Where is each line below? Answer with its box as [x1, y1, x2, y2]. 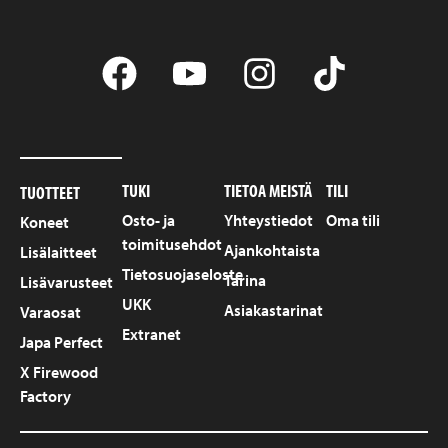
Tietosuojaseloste [122, 264, 243, 284]
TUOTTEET [20, 181, 80, 204]
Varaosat [20, 302, 81, 322]
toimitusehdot [122, 234, 222, 254]
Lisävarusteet [20, 272, 113, 292]
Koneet [20, 212, 69, 232]
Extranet [122, 324, 181, 344]
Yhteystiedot [224, 210, 313, 230]
